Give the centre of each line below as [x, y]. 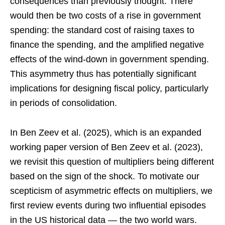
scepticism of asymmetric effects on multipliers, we [111, 191]
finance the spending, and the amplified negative [107, 44]
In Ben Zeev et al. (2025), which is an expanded [106, 132]
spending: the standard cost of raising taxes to [102, 30]
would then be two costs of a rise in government [105, 15]
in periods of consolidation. [64, 103]
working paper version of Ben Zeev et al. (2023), [106, 147]
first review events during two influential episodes [108, 205]
